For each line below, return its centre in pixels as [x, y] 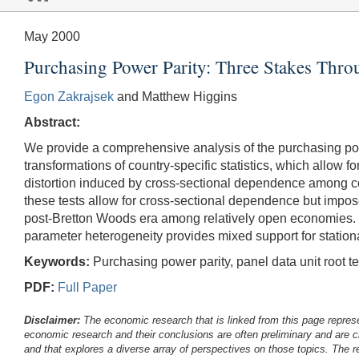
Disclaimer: [52, 320]
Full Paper [87, 287]
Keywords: [57, 261]
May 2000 [52, 36]
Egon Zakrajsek [69, 96]
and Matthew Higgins [175, 96]
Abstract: [52, 122]
